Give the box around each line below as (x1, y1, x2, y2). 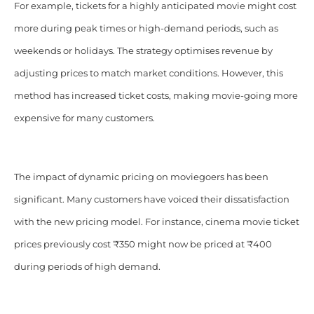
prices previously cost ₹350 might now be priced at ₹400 (13, 238, 272, 250)
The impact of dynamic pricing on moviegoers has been (13, 171, 268, 182)
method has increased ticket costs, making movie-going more (13, 90, 298, 101)
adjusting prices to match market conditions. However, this (13, 67, 283, 78)
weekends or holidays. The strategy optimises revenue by (13, 45, 273, 56)
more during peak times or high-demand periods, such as (13, 22, 278, 34)
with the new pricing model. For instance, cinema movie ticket (13, 216, 299, 227)
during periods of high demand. (13, 261, 161, 272)
